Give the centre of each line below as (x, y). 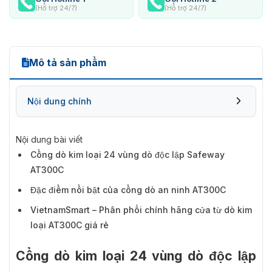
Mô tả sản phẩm (68, 62)
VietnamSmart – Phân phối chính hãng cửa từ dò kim (141, 209)
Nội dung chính (59, 101)
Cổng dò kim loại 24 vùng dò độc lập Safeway (127, 154)
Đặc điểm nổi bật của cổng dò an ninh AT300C (128, 189)
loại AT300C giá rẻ (70, 225)
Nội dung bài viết (49, 139)
